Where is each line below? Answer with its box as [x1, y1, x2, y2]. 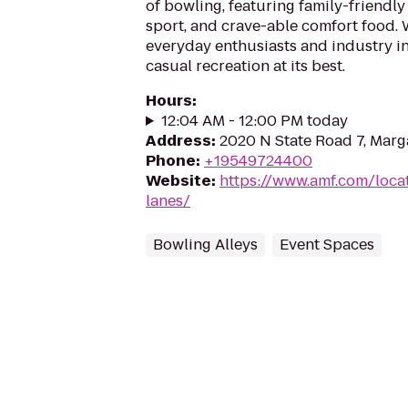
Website [146, 170, 211, 191]
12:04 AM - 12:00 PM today [160, 110, 348, 131]
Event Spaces [280, 234, 374, 255]
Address [146, 130, 211, 151]
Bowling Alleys [153, 234, 258, 255]
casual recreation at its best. [146, 56, 345, 76]
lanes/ [146, 190, 190, 211]
